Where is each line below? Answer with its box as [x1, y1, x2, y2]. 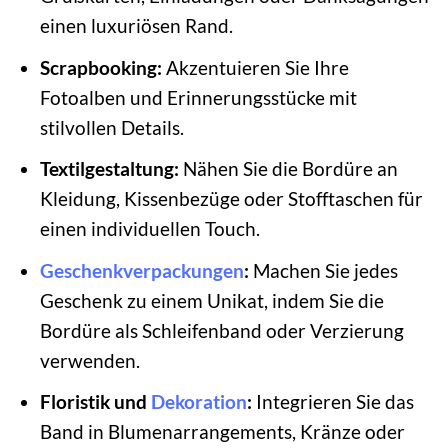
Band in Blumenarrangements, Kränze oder [39, 420, 405, 444]
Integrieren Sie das [251, 390, 414, 414]
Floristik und [39, 390, 151, 414]
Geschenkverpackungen [39, 258, 244, 282]
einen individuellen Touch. [39, 217, 260, 241]
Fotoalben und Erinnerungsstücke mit [39, 85, 357, 109]
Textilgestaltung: [39, 157, 179, 181]
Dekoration [150, 390, 247, 414]
